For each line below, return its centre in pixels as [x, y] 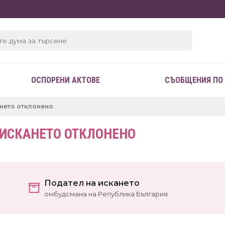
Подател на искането [92, 183]
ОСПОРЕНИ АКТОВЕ [66, 80]
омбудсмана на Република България [106, 194]
